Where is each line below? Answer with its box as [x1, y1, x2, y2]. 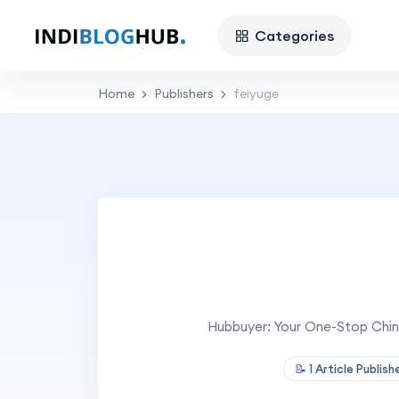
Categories [254, 26, 334, 45]
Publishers [153, 85, 214, 102]
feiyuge [232, 85, 279, 102]
